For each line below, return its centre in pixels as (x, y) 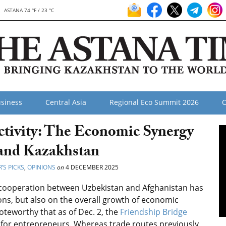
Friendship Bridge (154, 212)
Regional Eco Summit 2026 (154, 102)
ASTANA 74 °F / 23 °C (29, 10)
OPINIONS (41, 167)
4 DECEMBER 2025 (91, 167)
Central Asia (66, 102)
